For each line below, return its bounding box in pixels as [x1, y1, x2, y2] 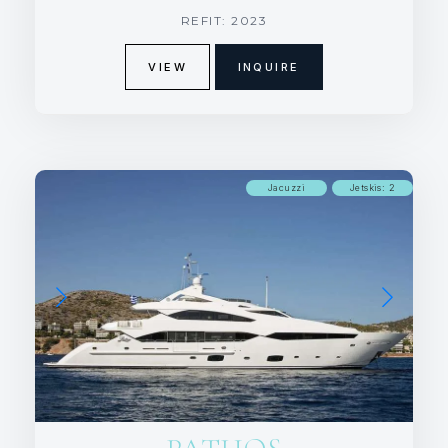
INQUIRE [237, 59, 300, 74]
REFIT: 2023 [180, 12, 268, 28]
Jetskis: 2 [349, 181, 396, 193]
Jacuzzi [267, 181, 306, 193]
